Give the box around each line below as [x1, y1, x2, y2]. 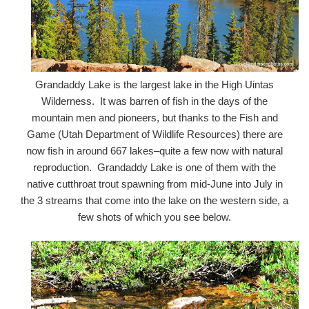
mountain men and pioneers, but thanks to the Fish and [31, 111, 278, 123]
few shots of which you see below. [78, 210, 231, 223]
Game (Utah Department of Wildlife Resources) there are [26, 128, 283, 140]
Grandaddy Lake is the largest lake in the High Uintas [35, 78, 274, 90]
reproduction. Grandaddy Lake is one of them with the [33, 161, 276, 173]
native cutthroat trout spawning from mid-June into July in [26, 177, 283, 190]
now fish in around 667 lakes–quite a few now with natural [26, 144, 283, 157]
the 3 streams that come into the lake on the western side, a [21, 194, 288, 206]
